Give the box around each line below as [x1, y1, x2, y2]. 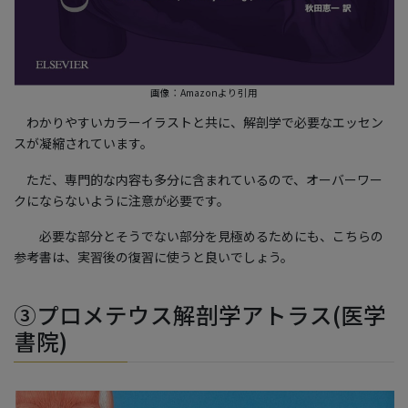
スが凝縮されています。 [14, 133, 153, 152]
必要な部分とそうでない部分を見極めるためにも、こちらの [14, 227, 383, 246]
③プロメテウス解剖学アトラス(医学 [14, 299, 386, 331]
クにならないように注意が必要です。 [14, 190, 229, 209]
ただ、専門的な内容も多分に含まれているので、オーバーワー [14, 169, 382, 189]
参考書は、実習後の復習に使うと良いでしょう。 [14, 248, 293, 267]
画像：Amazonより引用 [150, 85, 258, 99]
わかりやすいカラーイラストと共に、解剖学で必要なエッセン [14, 112, 383, 131]
